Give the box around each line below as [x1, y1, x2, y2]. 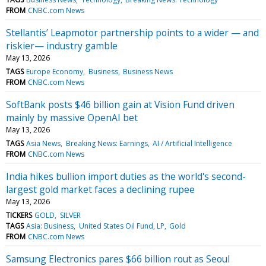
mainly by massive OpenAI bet [6, 110, 138, 124]
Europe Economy [26, 66, 84, 77]
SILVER [59, 210, 81, 220]
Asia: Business [26, 220, 74, 231]
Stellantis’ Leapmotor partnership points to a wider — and [6, 26, 259, 39]
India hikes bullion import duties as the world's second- [6, 169, 246, 183]
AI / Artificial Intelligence [152, 138, 232, 148]
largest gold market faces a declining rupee [6, 182, 195, 196]
